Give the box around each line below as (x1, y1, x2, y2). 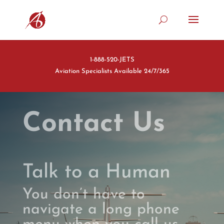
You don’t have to (22, 187, 145, 202)
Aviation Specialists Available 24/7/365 (54, 68, 169, 74)
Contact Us (22, 110, 165, 138)
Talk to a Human (22, 163, 170, 182)
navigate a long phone (22, 202, 179, 217)
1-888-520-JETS (89, 56, 134, 63)
